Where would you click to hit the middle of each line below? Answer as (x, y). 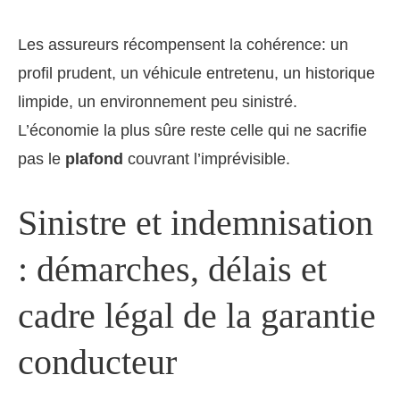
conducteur (97, 362)
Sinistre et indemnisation (196, 222)
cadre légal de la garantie (197, 315)
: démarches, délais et (172, 269)
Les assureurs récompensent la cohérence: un (183, 44)
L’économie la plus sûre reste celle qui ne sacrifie (192, 130)
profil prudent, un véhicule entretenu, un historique (196, 73)
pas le (42, 158)
